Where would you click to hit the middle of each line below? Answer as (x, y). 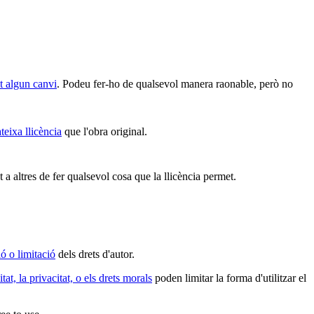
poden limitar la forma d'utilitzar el (229, 278)
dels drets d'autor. (95, 254)
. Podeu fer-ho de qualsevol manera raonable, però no (175, 84)
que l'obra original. (104, 132)
